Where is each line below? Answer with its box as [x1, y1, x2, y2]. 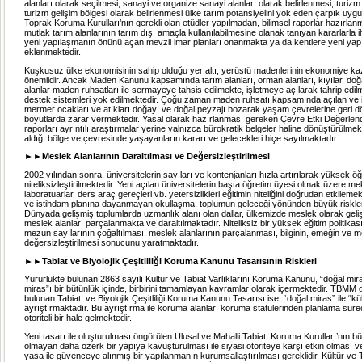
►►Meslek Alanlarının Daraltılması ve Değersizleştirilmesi [24, 151, 270, 162]
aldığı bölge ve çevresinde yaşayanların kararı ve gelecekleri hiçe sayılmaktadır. [24, 133, 339, 143]
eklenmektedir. [24, 46, 81, 57]
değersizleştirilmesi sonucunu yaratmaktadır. [24, 237, 199, 247]
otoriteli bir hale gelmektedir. [24, 313, 132, 323]
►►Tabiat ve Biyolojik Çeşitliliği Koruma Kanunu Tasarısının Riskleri [24, 255, 317, 266]
